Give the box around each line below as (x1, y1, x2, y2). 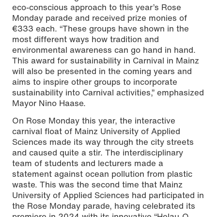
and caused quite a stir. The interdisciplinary (12, 146, 183, 159)
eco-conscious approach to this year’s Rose (12, 1, 181, 14)
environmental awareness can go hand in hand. (12, 44, 196, 56)
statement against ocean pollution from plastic (12, 168, 192, 180)
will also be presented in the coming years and (12, 65, 192, 77)
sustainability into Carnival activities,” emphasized (12, 86, 204, 99)
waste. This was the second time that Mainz (12, 178, 183, 191)
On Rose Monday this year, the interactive (12, 114, 175, 127)
